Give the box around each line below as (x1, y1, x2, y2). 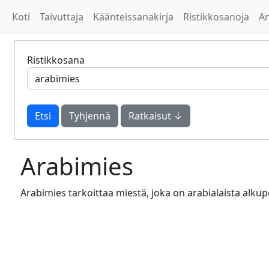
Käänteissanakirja (93, 10, 174, 23)
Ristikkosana (27, 53, 85, 67)
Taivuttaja (40, 10, 83, 23)
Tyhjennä (69, 109, 110, 122)
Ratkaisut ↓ (128, 109, 183, 122)
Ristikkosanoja (183, 10, 249, 23)
